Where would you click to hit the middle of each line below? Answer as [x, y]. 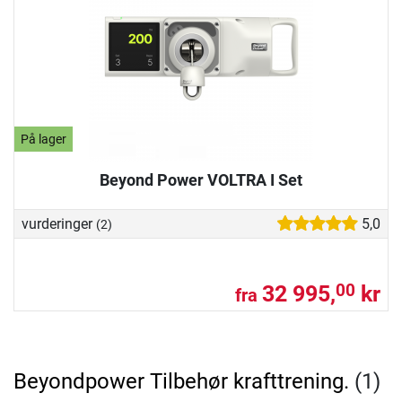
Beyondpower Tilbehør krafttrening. [181, 381]
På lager [44, 139]
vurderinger [59, 223]
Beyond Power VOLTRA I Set [201, 180]
